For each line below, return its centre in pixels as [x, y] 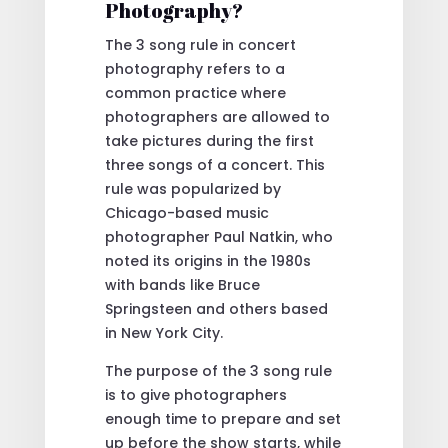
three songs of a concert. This [214, 164]
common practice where [195, 92]
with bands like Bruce [182, 284]
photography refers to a [194, 68]
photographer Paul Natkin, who [218, 236]
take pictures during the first [209, 140]
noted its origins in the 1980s [207, 260]
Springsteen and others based [216, 308]
